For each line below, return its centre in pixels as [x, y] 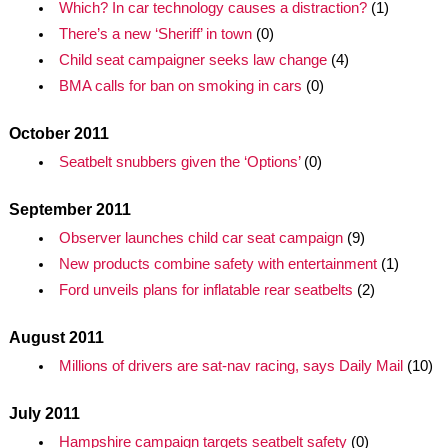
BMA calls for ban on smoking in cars [180, 86]
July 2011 [44, 413]
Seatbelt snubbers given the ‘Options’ [179, 162]
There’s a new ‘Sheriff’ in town [155, 34]
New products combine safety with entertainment [217, 264]
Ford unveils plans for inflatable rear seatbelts [205, 290]
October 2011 [58, 133]
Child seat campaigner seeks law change [192, 60]
